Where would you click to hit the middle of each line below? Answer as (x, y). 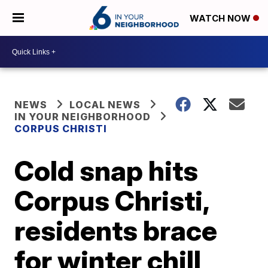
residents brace (116, 230)
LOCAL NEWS (105, 105)
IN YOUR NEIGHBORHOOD (83, 117)
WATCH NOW (221, 19)
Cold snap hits (106, 170)
